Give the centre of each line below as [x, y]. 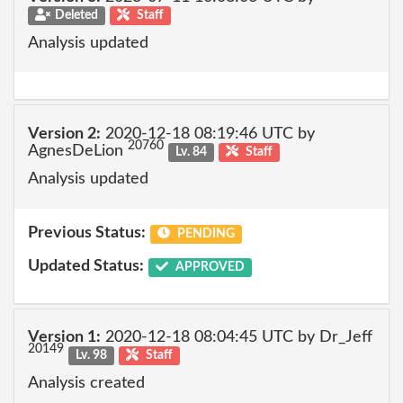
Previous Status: [87, 233]
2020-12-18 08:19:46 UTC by [208, 134]
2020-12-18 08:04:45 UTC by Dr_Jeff [237, 337]
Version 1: [64, 337]
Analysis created [86, 383]
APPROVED [208, 267]
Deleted [76, 15]
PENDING [204, 233]
